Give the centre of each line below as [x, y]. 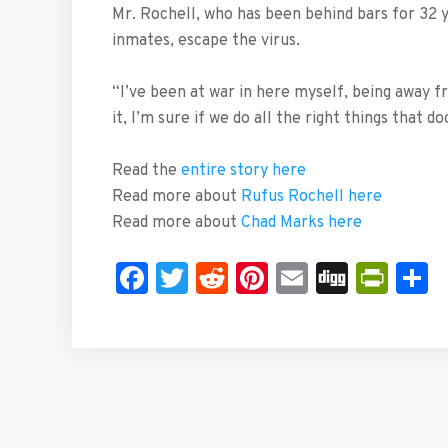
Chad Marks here [301, 222]
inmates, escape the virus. [206, 40]
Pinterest [334, 277]
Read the [146, 170]
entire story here [243, 170]
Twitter [239, 277]
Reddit [275, 277]
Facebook [218, 277]
